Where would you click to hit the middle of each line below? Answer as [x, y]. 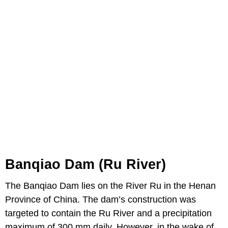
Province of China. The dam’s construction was [101, 199]
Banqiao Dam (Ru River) [85, 164]
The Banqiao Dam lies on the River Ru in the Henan [110, 186]
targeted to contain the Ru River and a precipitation [108, 213]
